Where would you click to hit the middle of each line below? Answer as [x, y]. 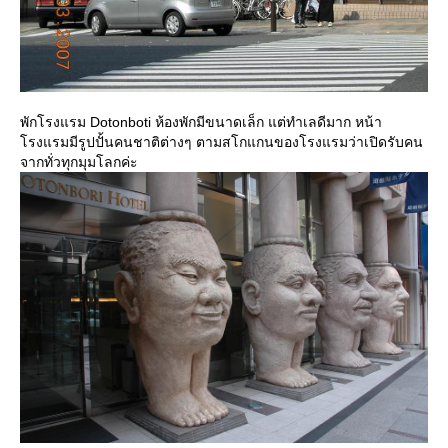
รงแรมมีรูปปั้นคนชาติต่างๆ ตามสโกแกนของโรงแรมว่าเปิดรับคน [221, 142]
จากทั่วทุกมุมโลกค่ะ [79, 162]
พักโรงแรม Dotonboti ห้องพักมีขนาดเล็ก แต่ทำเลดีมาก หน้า [201, 122]
